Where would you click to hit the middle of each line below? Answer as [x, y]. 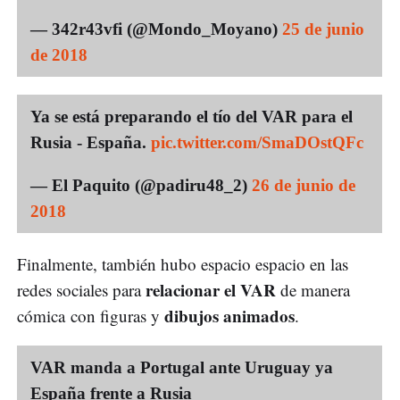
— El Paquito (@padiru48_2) [141, 185]
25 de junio [323, 29]
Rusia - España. [91, 142]
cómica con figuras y [91, 315]
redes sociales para [81, 289]
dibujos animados [229, 315]
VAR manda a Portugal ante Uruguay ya [182, 367]
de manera [315, 289]
